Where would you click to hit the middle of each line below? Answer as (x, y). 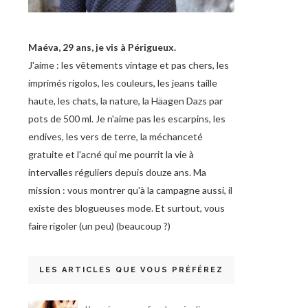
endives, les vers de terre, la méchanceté (115, 136)
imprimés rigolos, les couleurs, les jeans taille (123, 83)
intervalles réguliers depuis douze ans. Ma (117, 172)
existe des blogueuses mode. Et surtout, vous (126, 208)
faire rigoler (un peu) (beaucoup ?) (99, 226)
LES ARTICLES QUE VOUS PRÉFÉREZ (131, 270)
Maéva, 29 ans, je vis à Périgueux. (102, 47)
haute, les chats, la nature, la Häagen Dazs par (125, 101)
